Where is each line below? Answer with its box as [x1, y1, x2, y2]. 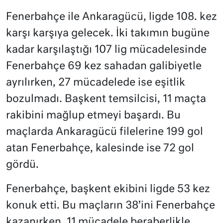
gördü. [6, 159, 39, 170]
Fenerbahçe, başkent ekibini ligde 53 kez [6, 184, 210, 195]
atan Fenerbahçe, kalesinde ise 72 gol [6, 143, 194, 154]
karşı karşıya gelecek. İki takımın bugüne [6, 28, 210, 39]
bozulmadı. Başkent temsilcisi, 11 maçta [6, 94, 206, 105]
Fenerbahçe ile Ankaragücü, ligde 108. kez [6, 11, 217, 22]
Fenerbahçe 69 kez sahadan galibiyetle [6, 61, 202, 72]
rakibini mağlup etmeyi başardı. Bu [6, 110, 181, 121]
